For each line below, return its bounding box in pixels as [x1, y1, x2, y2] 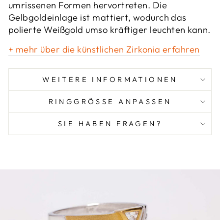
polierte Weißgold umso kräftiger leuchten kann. [8, 24, 211, 36]
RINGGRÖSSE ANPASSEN [48, 97, 172, 107]
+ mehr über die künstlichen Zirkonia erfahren [8, 44, 200, 55]
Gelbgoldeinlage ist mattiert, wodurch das [8, 12, 187, 24]
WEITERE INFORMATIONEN [42, 75, 178, 84]
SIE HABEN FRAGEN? [57, 119, 163, 129]
